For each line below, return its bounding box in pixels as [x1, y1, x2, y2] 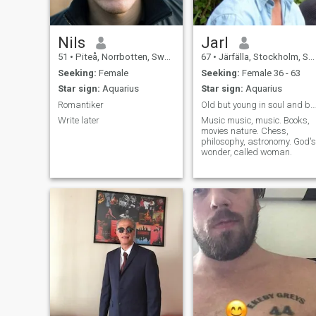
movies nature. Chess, [200, 126, 288, 137]
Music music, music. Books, [200, 115, 310, 126]
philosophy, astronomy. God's [200, 136, 293, 147]
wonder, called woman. [200, 147, 292, 158]
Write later [57, 115, 99, 126]
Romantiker [57, 99, 104, 110]
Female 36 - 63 [239, 67, 300, 78]
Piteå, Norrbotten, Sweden [73, 51, 164, 63]
